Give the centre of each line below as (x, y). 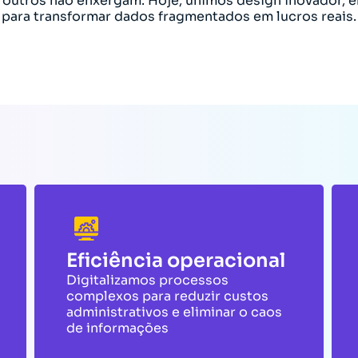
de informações (118, 328)
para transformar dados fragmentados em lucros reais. (179, 16)
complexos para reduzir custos (168, 296)
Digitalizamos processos (148, 280)
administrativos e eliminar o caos (175, 312)
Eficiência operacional (176, 261)
